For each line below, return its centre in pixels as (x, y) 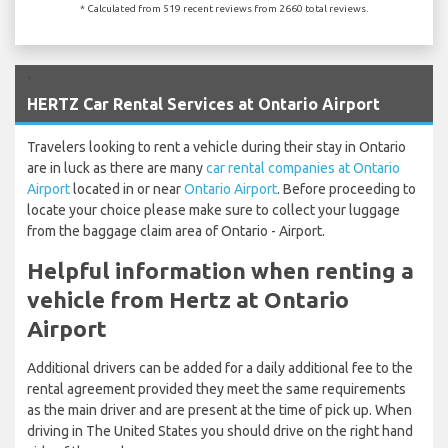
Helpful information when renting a (220, 270)
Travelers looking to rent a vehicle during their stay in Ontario (216, 146)
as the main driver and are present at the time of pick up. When (219, 409)
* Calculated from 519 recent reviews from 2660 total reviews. (224, 8)
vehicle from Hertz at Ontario (188, 299)
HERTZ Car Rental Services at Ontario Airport (203, 103)
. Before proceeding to (346, 188)
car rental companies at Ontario (303, 167)
